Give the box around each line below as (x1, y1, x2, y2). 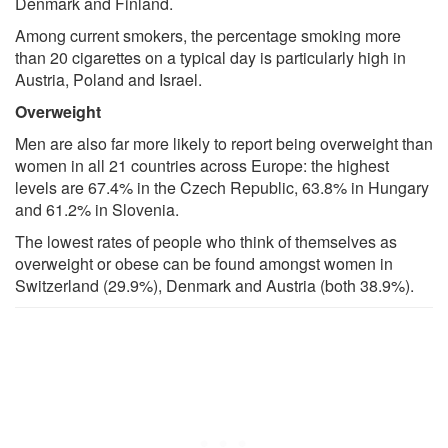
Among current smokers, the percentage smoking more (15, 23, 401, 47)
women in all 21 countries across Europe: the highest (15, 153, 389, 177)
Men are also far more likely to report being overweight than (15, 131, 433, 155)
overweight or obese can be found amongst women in (15, 251, 393, 275)
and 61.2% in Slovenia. (15, 197, 179, 221)
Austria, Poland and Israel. (15, 67, 202, 91)
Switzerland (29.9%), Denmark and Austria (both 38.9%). (15, 273, 414, 297)
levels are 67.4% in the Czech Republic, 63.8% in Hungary (15, 175, 429, 199)
